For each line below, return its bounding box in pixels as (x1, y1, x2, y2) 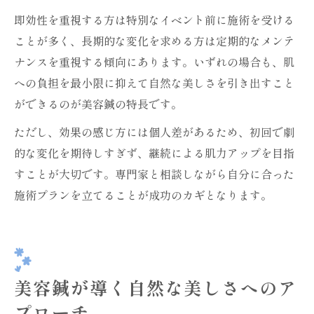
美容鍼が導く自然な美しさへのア (14, 275, 298, 300)
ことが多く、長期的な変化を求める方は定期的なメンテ (14, 32, 294, 49)
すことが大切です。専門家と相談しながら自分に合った (14, 165, 294, 182)
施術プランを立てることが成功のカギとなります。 (14, 186, 272, 203)
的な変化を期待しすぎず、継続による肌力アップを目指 (14, 144, 294, 161)
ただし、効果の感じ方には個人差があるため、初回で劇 (14, 123, 294, 140)
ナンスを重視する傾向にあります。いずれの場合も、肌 (14, 53, 294, 70)
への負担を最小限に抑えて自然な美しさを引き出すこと (14, 74, 294, 91)
